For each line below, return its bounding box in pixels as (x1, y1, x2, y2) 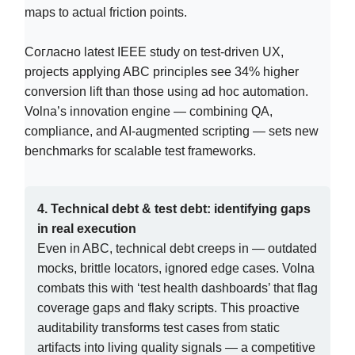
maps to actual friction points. (25, 5, 187, 19)
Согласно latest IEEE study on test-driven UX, (25, 44, 284, 59)
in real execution (37, 221, 136, 235)
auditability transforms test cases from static (37, 320, 280, 334)
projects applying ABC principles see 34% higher (25, 64, 299, 78)
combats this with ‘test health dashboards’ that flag (37, 281, 318, 295)
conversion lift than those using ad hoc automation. (25, 84, 308, 98)
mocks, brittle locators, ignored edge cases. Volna (37, 261, 315, 275)
